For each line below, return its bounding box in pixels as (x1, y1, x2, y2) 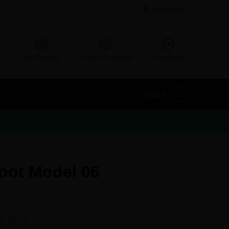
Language (150, 5, 185, 13)
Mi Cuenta (25, 53, 58, 61)
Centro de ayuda (78, 53, 133, 61)
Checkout (152, 53, 184, 61)
